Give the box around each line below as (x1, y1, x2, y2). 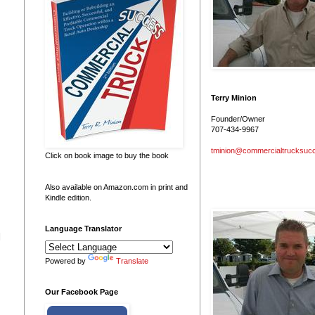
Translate (116, 256, 148, 265)
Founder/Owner (211, 114, 265, 123)
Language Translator (45, 224, 122, 233)
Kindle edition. (45, 193, 91, 202)
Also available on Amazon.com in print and (45, 182, 188, 191)
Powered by (45, 256, 88, 265)
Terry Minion (211, 93, 257, 102)
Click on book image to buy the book (45, 150, 169, 160)
